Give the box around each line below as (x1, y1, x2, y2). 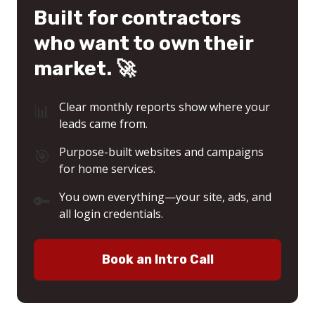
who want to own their (34, 32, 253, 56)
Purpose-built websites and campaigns (59, 144, 264, 160)
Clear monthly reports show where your (59, 99, 270, 115)
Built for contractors (34, 6, 241, 30)
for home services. (59, 161, 155, 177)
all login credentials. (59, 206, 163, 222)
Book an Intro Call (101, 252, 214, 268)
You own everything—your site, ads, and (59, 189, 271, 205)
